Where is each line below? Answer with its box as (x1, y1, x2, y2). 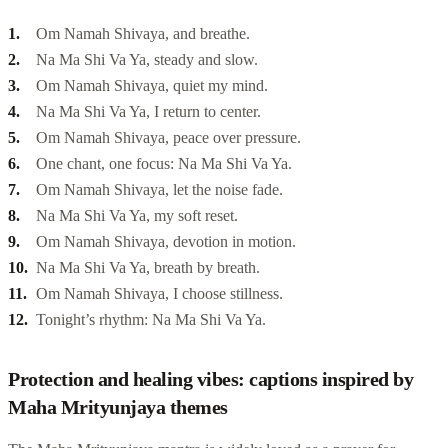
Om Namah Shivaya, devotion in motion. (36, 232, 296, 250)
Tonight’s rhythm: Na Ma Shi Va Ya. (36, 310, 266, 328)
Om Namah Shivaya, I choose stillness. (36, 284, 283, 302)
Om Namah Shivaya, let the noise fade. (36, 180, 283, 198)
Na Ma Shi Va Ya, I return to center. (36, 102, 261, 120)
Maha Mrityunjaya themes (8, 395, 228, 418)
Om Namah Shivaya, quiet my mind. (36, 76, 268, 94)
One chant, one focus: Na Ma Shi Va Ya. (36, 154, 292, 172)
